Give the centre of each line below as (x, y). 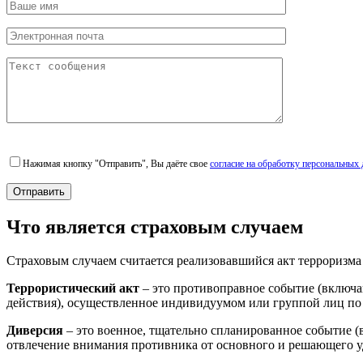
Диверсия (35, 331)
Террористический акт (73, 288)
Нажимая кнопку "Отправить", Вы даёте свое (116, 163)
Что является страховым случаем (155, 226)
